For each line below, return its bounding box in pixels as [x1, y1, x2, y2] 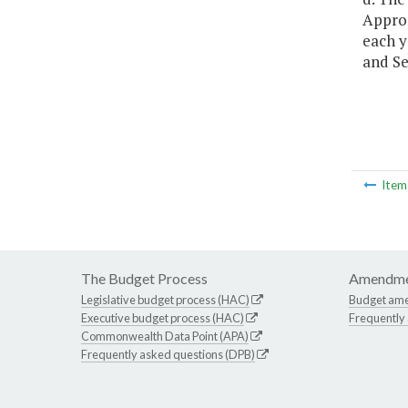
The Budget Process [81, 270, 208, 288]
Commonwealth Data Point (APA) [81, 329, 249, 344]
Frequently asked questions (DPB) [81, 347, 255, 362]
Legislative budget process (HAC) [81, 292, 250, 308]
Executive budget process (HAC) [81, 311, 244, 326]
